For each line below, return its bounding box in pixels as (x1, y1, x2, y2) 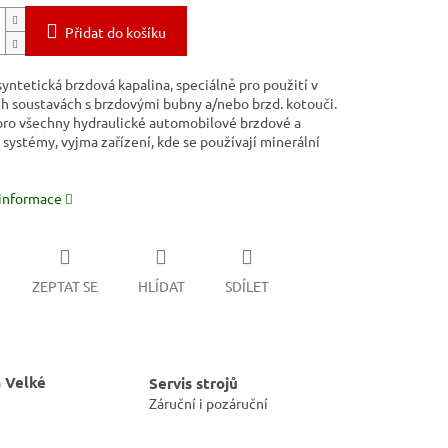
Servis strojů (149, 372, 238, 393)
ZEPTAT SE (31, 276, 98, 295)
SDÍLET (224, 276, 269, 295)
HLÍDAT (137, 276, 185, 295)
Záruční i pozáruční (149, 393, 268, 412)
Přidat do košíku (64, 23, 166, 42)
